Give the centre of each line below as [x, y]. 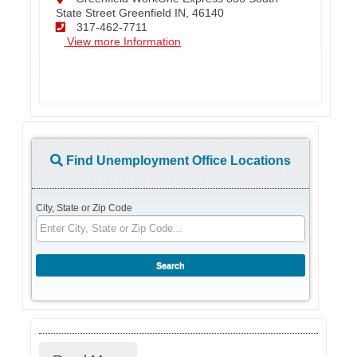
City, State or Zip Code [84, 208]
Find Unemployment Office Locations [177, 160]
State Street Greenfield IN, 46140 [140, 12]
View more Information [123, 41]
